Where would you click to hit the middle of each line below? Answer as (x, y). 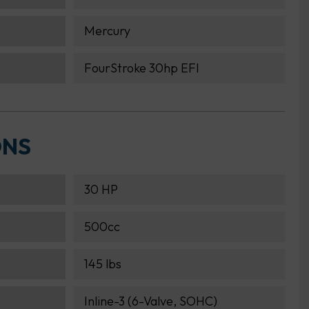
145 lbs (103, 264)
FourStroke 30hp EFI (142, 68)
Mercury (107, 31)
